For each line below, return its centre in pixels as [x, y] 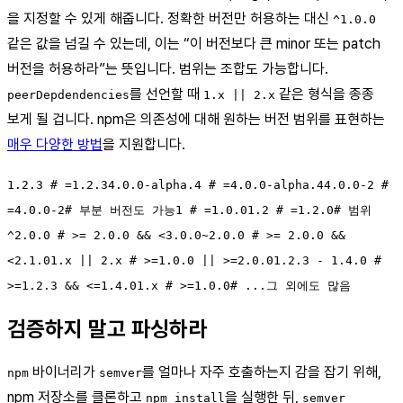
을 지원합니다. [144, 144]
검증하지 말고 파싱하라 [107, 328]
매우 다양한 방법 [55, 144]
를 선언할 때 [166, 94]
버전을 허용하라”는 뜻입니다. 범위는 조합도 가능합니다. [168, 68]
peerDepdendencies [68, 94]
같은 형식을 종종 [325, 94]
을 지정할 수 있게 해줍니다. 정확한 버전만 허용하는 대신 [170, 18]
